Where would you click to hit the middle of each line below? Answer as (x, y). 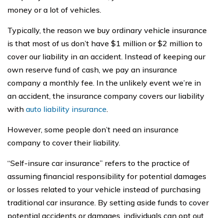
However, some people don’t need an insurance (93, 129)
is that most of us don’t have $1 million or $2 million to (105, 43)
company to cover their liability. (64, 143)
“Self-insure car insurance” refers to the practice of (99, 163)
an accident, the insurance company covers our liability (106, 96)
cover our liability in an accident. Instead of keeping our (106, 56)
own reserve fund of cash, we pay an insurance (92, 70)
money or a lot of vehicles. (54, 10)
